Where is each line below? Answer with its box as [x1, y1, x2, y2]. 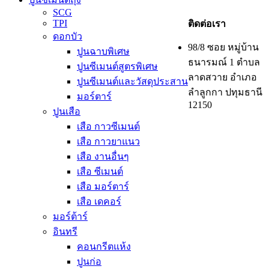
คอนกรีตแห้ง [77, 241, 131, 252]
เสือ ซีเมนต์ [77, 166, 123, 177]
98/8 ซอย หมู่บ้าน [188, 42, 259, 53]
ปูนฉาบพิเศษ [77, 46, 130, 56]
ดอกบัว [53, 31, 82, 41]
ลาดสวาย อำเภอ [188, 72, 257, 83]
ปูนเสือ [53, 106, 80, 116]
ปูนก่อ [77, 256, 101, 267]
